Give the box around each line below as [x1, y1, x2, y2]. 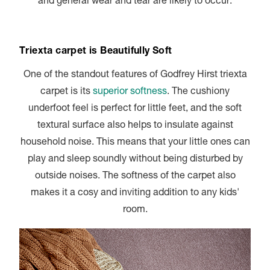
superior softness [93, 87, 167, 97]
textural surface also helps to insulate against [37, 121, 233, 131]
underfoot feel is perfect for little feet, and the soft [28, 104, 242, 114]
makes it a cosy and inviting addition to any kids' [31, 188, 239, 198]
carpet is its [40, 87, 93, 97]
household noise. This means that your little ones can [20, 137, 250, 148]
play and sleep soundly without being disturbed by [27, 154, 243, 165]
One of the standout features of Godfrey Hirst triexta [23, 70, 247, 80]
